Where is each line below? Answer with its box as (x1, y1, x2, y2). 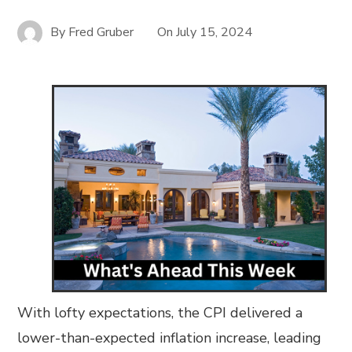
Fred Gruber (68, 23, 134, 41)
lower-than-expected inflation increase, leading (17, 328, 322, 347)
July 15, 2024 (176, 23, 253, 41)
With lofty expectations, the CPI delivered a (17, 303, 303, 322)
